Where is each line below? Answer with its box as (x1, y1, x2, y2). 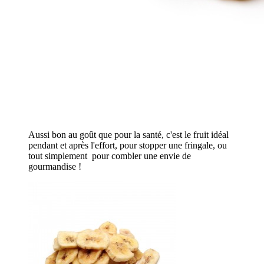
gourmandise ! (28, 161, 81, 172)
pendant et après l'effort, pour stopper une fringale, (28, 140, 217, 151)
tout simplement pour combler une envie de (28, 151, 191, 161)
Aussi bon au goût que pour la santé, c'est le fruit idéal (28, 130, 229, 140)
